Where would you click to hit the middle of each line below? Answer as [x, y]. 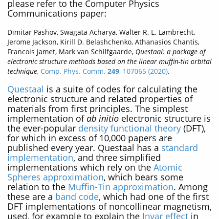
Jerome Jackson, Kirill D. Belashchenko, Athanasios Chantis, [103, 42]
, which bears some [143, 177]
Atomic [168, 167]
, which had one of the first [154, 196]
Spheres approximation [55, 177]
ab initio [103, 118]
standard [180, 147]
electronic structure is [165, 118]
